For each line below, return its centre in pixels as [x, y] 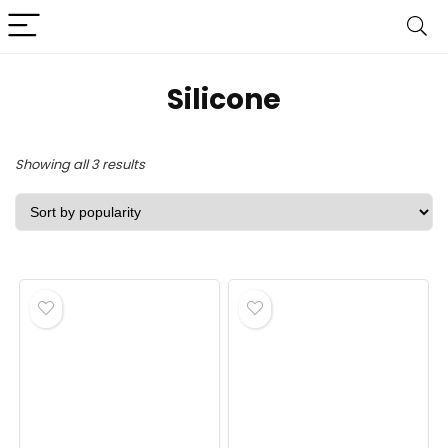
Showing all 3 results [80, 164]
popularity [177, 219]
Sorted [165, 163]
